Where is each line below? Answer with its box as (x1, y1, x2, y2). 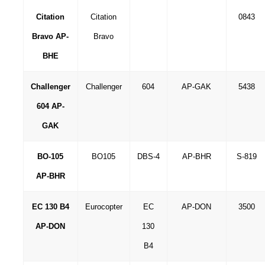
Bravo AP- (32, 32, 69, 41)
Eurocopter (85, 202, 122, 211)
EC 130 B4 (31, 202, 69, 211)
